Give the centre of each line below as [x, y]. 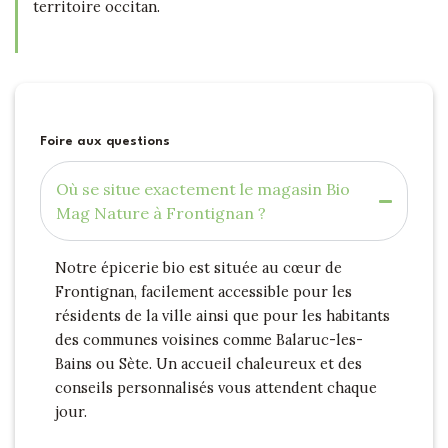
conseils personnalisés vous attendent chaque [215, 387]
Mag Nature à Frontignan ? [161, 213]
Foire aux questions [105, 142]
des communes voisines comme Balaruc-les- [208, 339]
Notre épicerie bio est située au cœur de [198, 267]
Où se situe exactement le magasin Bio [203, 189]
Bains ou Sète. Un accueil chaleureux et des [208, 363]
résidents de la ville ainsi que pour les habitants [222, 315]
